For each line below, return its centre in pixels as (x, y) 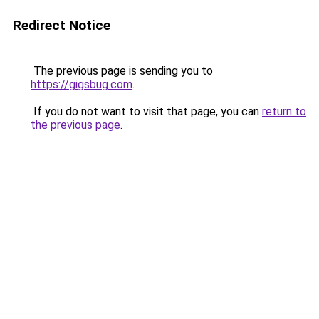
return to (284, 111)
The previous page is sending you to (122, 71)
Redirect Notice (62, 25)
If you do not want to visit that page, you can (146, 111)
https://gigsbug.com (82, 84)
